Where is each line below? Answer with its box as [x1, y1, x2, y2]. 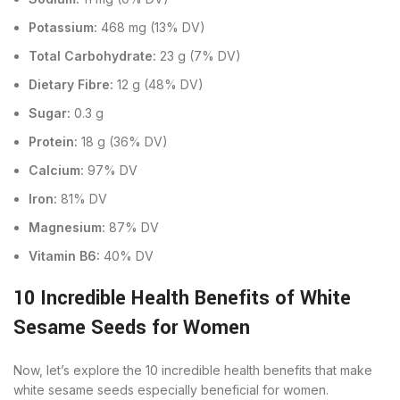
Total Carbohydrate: [29, 47, 160, 63]
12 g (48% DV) [113, 76, 204, 92]
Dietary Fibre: [29, 76, 113, 92]
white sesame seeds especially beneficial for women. [13, 381, 329, 397]
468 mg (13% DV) [101, 19, 205, 35]
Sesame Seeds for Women [13, 312, 250, 342]
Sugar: [29, 104, 74, 121]
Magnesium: [29, 219, 109, 235]
